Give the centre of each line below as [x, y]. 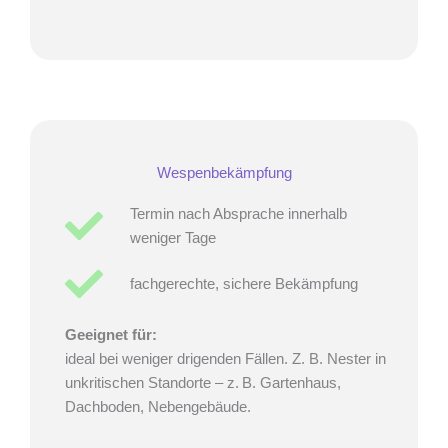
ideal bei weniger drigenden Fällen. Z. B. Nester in [225, 358]
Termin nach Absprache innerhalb [238, 213]
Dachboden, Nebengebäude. [158, 406]
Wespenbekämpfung [224, 172]
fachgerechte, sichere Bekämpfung [243, 283]
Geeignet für [108, 334]
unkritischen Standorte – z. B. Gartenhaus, [203, 382]
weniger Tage [172, 237]
